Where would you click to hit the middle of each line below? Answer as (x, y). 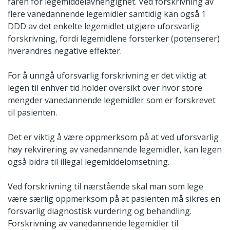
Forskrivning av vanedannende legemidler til (93, 223)
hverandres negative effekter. (65, 51)
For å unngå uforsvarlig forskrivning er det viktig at (107, 75)
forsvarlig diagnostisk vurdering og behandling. (100, 211)
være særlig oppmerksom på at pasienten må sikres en (114, 198)
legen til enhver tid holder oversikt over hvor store (105, 88)
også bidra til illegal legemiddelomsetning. (89, 161)
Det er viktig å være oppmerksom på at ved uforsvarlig (113, 137)
